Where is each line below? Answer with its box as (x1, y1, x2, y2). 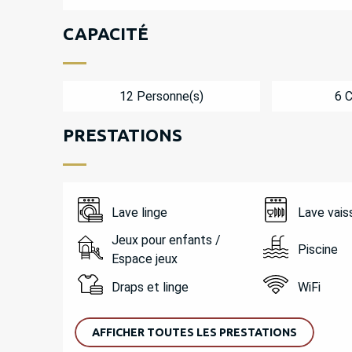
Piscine (297, 241, 338, 257)
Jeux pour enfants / (112, 233, 222, 247)
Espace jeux (112, 251, 178, 266)
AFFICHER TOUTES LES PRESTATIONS (91, 326, 297, 339)
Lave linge (112, 204, 168, 220)
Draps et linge (112, 279, 189, 295)
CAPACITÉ (62, 24, 148, 43)
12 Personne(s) (119, 88, 203, 104)
